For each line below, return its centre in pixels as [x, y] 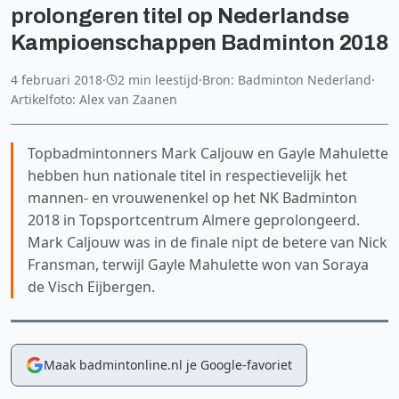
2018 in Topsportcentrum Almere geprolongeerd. [194, 220]
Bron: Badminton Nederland [287, 79]
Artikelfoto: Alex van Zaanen [94, 99]
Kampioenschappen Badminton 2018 [199, 42]
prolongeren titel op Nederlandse [180, 16]
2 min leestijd [158, 79]
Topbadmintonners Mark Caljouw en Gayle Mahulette [208, 153]
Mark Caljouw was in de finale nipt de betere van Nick [208, 242]
